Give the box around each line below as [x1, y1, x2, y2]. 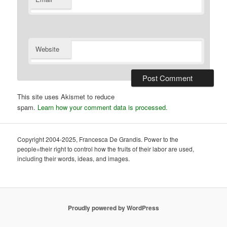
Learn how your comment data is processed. [37, 102, 168, 112]
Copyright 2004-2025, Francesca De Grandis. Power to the [17, 135, 179, 144]
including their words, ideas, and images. [17, 154, 130, 163]
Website [35, 44, 60, 54]
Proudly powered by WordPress [68, 203, 159, 213]
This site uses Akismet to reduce [17, 91, 115, 101]
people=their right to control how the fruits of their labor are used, [17, 144, 195, 154]
